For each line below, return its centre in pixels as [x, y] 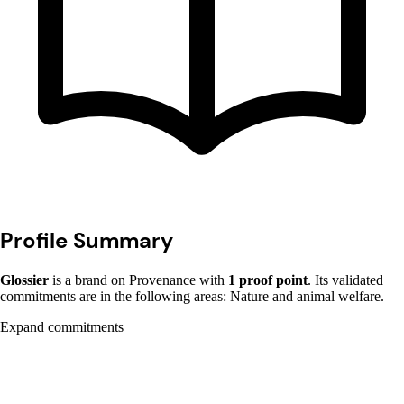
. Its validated [345, 280]
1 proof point [268, 280]
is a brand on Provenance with [138, 280]
